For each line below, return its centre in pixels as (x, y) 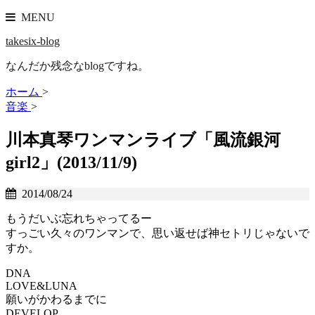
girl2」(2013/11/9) (71, 162)
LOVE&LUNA (41, 285)
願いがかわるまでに (56, 299)
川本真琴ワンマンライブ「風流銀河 (143, 140)
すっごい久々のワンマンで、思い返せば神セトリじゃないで (157, 233)
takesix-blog (33, 41)
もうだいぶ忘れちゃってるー (79, 218)
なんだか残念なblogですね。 (77, 66)
